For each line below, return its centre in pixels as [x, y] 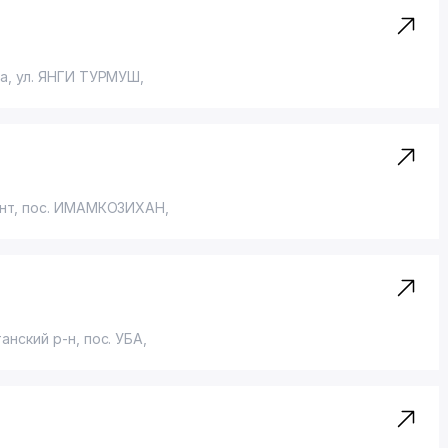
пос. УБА [113, 338]
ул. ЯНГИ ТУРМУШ [78, 76]
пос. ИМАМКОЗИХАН [94, 207]
